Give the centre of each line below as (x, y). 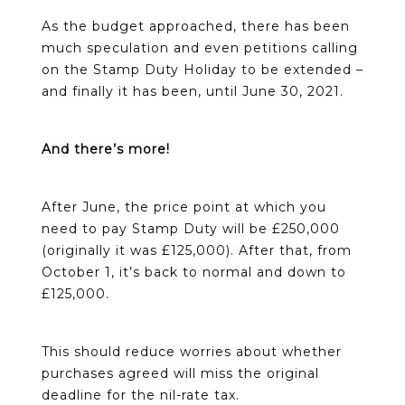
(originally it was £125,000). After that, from (197, 250)
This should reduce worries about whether (192, 351)
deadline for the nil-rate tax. (141, 395)
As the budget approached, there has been (196, 26)
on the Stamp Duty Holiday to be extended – (202, 69)
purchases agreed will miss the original (180, 373)
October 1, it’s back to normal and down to (194, 272)
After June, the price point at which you (184, 207)
